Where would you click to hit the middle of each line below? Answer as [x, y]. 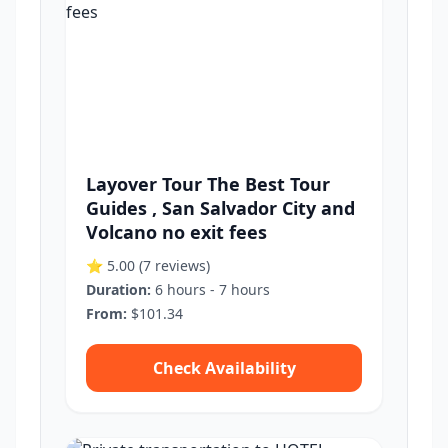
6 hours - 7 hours [210, 289]
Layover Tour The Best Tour [208, 184]
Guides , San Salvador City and [220, 208]
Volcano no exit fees [176, 232]
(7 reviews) [174, 265]
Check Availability [224, 368]
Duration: [118, 289]
